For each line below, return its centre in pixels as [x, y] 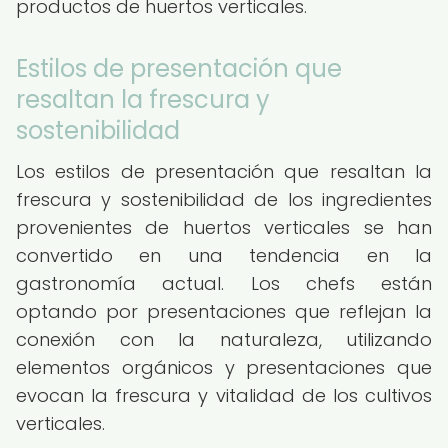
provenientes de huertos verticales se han [224, 227]
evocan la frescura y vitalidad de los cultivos [224, 395]
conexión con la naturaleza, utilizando [224, 339]
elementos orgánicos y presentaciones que [224, 367]
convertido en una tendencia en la [224, 255]
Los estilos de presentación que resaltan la [224, 171]
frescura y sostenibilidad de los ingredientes [224, 199]
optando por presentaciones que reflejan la [224, 311]
